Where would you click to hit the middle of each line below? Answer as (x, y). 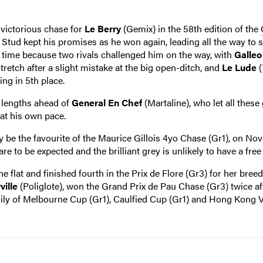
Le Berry (102, 28)
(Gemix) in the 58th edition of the (190, 28)
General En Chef (107, 102)
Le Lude (239, 67)
